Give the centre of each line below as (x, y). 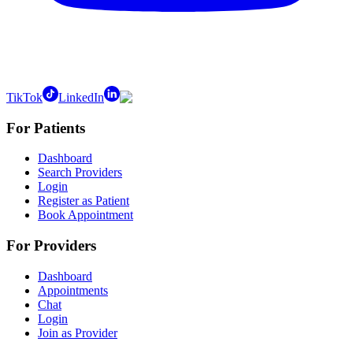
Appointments (73, 290)
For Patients (46, 128)
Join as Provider (78, 333)
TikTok (24, 97)
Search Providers (80, 173)
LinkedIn (81, 97)
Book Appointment (85, 215)
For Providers (51, 246)
